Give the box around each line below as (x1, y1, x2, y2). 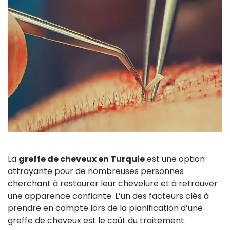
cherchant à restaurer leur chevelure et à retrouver (8, 178, 218, 190)
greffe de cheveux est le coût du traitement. (8, 215, 186, 227)
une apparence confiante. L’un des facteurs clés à (8, 190, 209, 202)
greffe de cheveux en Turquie (18, 153, 145, 165)
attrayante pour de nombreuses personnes (8, 165, 184, 178)
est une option (145, 153, 205, 165)
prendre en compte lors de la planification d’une (8, 202, 203, 215)
